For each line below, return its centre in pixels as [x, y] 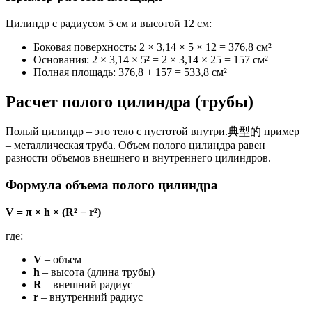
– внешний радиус [87, 284]
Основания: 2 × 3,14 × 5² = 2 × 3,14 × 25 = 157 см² [151, 59]
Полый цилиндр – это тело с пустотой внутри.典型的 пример [153, 132]
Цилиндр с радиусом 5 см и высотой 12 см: [109, 23]
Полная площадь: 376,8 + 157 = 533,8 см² [130, 72]
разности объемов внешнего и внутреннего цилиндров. [138, 158]
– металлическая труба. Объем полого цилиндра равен [135, 146]
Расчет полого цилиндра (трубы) [130, 101]
